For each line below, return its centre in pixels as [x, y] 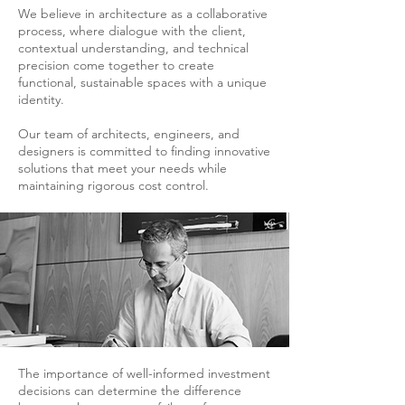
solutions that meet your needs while [122, 168]
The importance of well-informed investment [144, 373]
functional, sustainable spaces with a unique [142, 82]
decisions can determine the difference [130, 391]
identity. [41, 99]
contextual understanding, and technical [133, 48]
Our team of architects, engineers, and [129, 134]
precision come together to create [116, 65]
